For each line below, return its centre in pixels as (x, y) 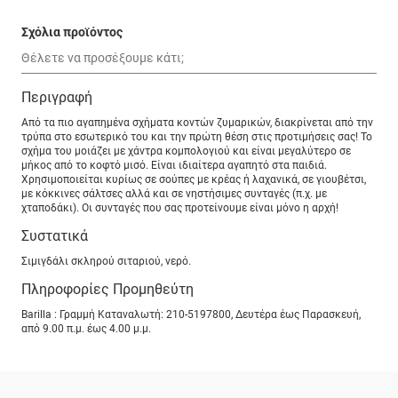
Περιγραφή (57, 98)
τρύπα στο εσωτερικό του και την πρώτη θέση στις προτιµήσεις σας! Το (197, 137)
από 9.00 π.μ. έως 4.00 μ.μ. (86, 329)
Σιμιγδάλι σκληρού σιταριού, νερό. (106, 262)
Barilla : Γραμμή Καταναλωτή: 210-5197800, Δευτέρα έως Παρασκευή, (191, 315)
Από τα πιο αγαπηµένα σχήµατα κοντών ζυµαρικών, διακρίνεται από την (197, 123)
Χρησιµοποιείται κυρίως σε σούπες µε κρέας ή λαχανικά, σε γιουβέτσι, (194, 180)
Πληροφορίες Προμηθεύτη (107, 290)
